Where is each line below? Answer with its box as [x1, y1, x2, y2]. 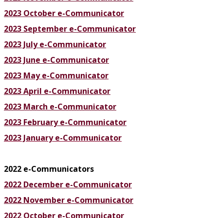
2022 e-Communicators [4, 163, 94, 175]
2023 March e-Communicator [4, 101, 116, 112]
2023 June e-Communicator [4, 54, 109, 66]
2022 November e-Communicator [4, 195, 133, 206]
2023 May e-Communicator [4, 70, 109, 81]
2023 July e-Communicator [4, 39, 106, 50]
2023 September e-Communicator [4, 23, 136, 35]
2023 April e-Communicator [4, 86, 110, 97]
